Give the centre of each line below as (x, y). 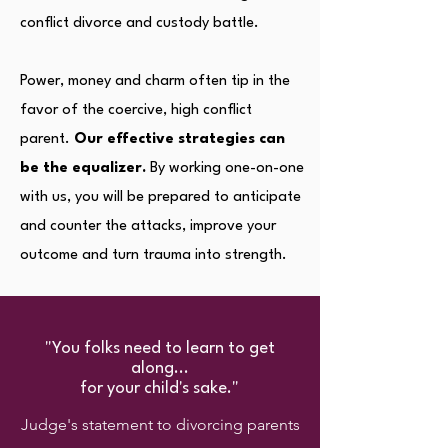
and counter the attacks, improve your (148, 226)
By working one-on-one (227, 168)
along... (159, 368)
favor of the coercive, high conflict (136, 110)
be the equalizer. (85, 168)
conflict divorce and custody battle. (141, 23)
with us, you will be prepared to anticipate (160, 197)
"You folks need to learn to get (159, 348)
